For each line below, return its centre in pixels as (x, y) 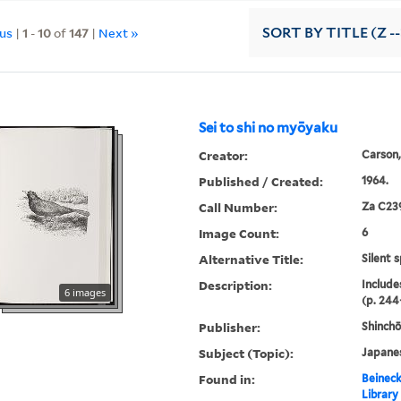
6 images (85, 293)
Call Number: (239, 208)
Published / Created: (261, 182)
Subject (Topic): (247, 354)
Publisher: (230, 328)
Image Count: (239, 234)
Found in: (227, 380)
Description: (236, 286)
